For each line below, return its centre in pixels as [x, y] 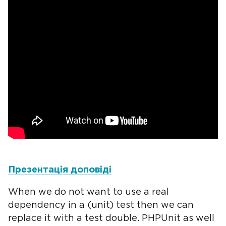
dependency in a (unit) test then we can [101, 205]
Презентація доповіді [60, 170]
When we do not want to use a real [89, 192]
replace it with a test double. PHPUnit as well [111, 218]
